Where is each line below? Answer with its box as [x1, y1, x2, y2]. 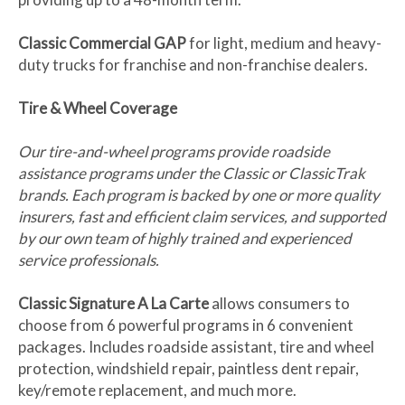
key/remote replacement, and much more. [18, 381, 297, 400]
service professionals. [18, 250, 159, 270]
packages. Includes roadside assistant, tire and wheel [18, 337, 374, 357]
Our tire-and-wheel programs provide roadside [18, 142, 330, 162]
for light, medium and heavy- [186, 33, 381, 53]
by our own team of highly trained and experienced [18, 229, 352, 249]
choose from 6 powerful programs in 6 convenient [18, 316, 353, 335]
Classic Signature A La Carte [18, 294, 209, 314]
